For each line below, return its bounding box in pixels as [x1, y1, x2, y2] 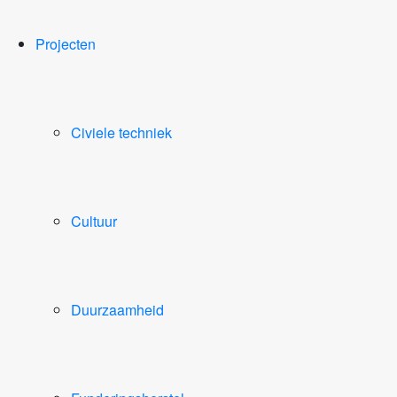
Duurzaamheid [71, 300, 164, 320]
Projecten [35, 34, 96, 54]
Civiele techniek [71, 122, 172, 143]
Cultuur [71, 211, 117, 231]
